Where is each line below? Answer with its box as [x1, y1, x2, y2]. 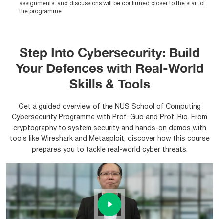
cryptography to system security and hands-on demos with [13, 125, 206, 131]
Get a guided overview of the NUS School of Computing [18, 104, 201, 110]
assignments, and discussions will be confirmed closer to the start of [19, 1, 205, 6]
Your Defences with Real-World [15, 61, 204, 76]
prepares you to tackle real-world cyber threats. [31, 147, 188, 153]
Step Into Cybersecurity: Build [19, 45, 200, 60]
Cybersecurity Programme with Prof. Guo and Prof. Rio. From [12, 114, 207, 121]
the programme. [19, 9, 63, 14]
